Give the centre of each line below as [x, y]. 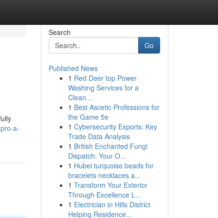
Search [59, 32]
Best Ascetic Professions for [117, 107]
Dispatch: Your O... [97, 156]
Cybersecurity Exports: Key [115, 127]
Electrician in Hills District [112, 204]
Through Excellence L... [104, 195]
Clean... [80, 97]
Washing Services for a [103, 88]
